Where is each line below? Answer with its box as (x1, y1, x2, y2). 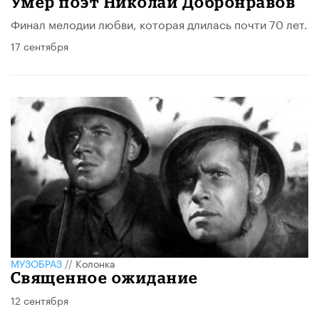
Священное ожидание (11, 268, 199, 287)
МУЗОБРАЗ (11, 255, 62, 271)
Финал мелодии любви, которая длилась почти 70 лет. (11, 14, 308, 33)
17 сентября (11, 38, 68, 54)
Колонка (75, 255, 115, 271)
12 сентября (11, 292, 68, 308)
